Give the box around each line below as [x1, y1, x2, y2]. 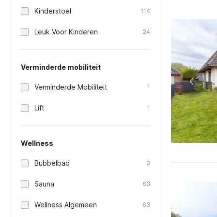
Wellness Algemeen [34, 201, 97, 209]
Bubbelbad [34, 159, 70, 167]
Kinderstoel [34, 7, 71, 15]
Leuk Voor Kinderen [34, 28, 98, 36]
